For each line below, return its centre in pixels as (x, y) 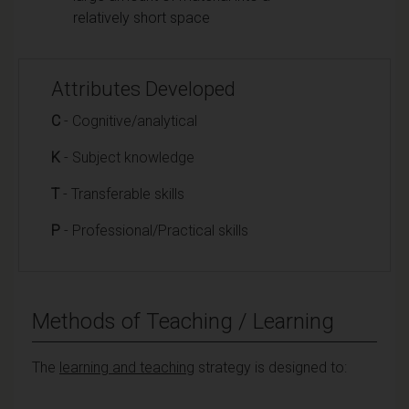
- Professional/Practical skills (154, 230)
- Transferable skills (122, 194)
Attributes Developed (143, 89)
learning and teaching (127, 367)
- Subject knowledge (127, 157)
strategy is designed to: (271, 367)
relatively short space (142, 17)
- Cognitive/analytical (129, 121)
